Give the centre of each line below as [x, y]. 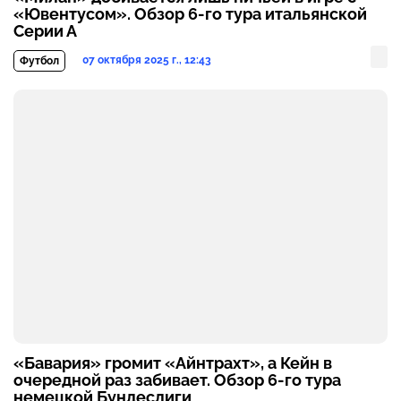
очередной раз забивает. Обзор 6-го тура [177, 380]
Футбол [39, 61]
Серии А [45, 31]
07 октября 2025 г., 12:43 [147, 60]
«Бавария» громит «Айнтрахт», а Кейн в [173, 363]
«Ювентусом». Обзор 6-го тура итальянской [190, 14]
